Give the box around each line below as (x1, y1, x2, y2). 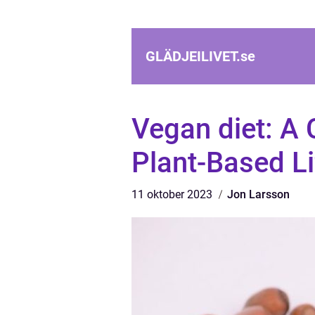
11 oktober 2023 (131, 188, 215, 201)
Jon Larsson (227, 188, 290, 201)
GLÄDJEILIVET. (146, 48, 240, 65)
